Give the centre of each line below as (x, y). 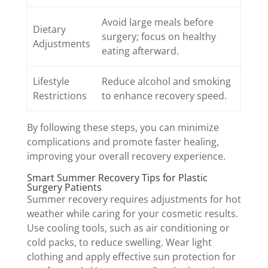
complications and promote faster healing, (123, 141)
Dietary (50, 29)
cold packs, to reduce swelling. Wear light (119, 242)
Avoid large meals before (158, 22)
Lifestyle (51, 81)
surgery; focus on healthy (159, 36)
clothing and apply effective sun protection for (131, 256)
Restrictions (60, 95)
